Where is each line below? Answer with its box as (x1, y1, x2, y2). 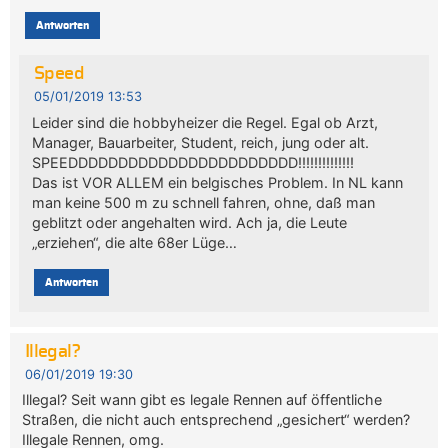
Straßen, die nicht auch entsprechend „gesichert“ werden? (22, 411, 411, 429)
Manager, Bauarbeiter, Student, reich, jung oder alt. (31, 133, 369, 151)
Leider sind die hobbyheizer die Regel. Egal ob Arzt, (31, 113, 378, 131)
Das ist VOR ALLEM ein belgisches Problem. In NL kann (31, 173, 403, 191)
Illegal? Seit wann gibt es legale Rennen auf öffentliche (22, 391, 383, 409)
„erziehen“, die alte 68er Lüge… (31, 233, 237, 251)
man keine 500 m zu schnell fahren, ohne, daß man (31, 193, 375, 211)
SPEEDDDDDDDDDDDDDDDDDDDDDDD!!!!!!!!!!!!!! (31, 153, 354, 171)
